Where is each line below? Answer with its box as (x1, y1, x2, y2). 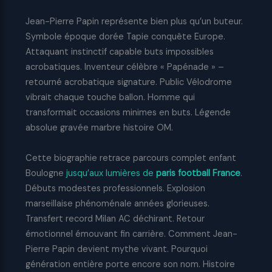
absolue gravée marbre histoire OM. (25, 122, 173, 134)
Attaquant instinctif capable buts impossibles (25, 46, 214, 58)
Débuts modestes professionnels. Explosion (25, 182, 205, 194)
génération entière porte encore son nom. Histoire (25, 258, 235, 270)
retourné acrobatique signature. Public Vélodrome (25, 76, 232, 89)
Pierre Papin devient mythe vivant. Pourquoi (25, 243, 208, 255)
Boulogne (25, 167, 66, 179)
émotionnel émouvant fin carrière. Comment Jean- (25, 228, 237, 240)
